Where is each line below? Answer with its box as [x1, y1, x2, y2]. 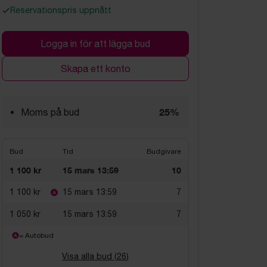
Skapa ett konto [60, 63, 131, 74]
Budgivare [147, 147, 181, 156]
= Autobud [19, 231, 54, 240]
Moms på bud [21, 107, 79, 117]
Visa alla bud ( [62, 252, 117, 261]
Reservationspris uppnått [10, 5, 111, 15]
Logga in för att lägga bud [41, 38, 150, 49]
